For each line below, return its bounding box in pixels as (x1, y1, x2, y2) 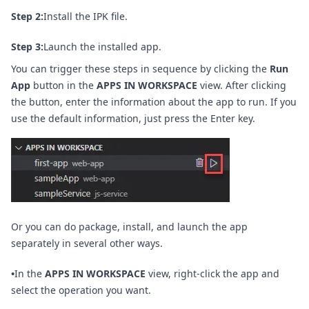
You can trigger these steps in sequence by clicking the (11, 61, 270, 75)
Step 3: (11, 39, 43, 53)
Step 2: (11, 9, 43, 23)
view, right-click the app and (146, 266, 279, 280)
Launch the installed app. (43, 39, 161, 53)
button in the (30, 78, 97, 92)
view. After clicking (197, 78, 286, 92)
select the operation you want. (11, 283, 151, 297)
